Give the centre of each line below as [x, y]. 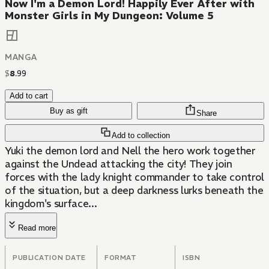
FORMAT [121, 258]
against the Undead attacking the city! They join [119, 164]
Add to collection [141, 136]
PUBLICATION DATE [49, 258]
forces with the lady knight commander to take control [134, 177]
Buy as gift [68, 111]
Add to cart [29, 96]
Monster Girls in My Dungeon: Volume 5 [109, 16]
